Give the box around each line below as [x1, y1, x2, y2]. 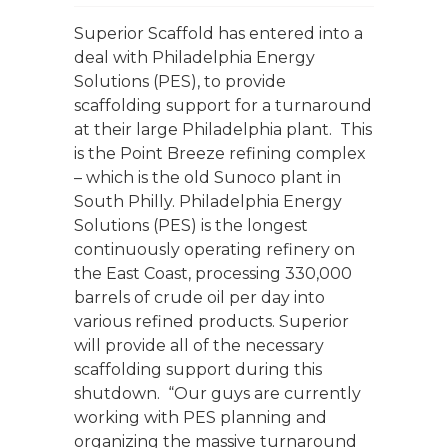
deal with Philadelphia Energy [74, 47, 315, 67]
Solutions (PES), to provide [74, 71, 286, 91]
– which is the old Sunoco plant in [74, 167, 341, 187]
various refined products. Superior [74, 311, 349, 331]
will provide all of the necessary [74, 335, 324, 355]
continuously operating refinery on [74, 239, 355, 259]
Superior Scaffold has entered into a [74, 23, 363, 43]
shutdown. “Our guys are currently [74, 383, 361, 403]
